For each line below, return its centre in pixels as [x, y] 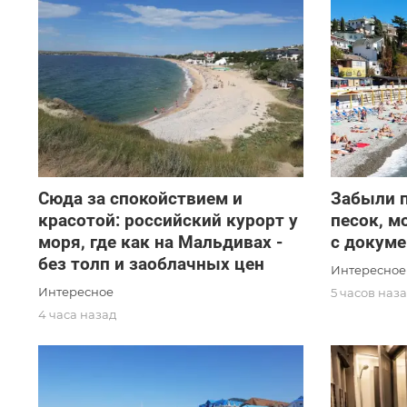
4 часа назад [77, 315]
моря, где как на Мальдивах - [160, 243]
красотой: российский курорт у [168, 221]
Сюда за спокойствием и [140, 199]
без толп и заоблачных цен [151, 264]
